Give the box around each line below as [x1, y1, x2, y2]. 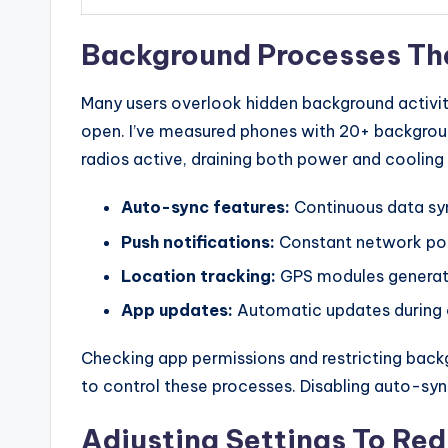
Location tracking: [121, 266, 276, 287]
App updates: [121, 300, 233, 321]
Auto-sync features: [121, 197, 290, 218]
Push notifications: [121, 231, 275, 252]
